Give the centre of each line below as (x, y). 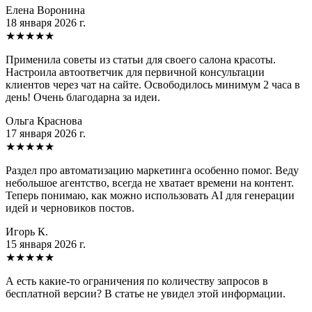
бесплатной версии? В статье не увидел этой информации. (146, 293)
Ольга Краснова (44, 120)
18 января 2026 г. (46, 22)
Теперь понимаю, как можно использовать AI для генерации (150, 195)
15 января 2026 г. (46, 244)
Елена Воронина (45, 10)
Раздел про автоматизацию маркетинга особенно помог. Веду (152, 170)
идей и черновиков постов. (70, 208)
